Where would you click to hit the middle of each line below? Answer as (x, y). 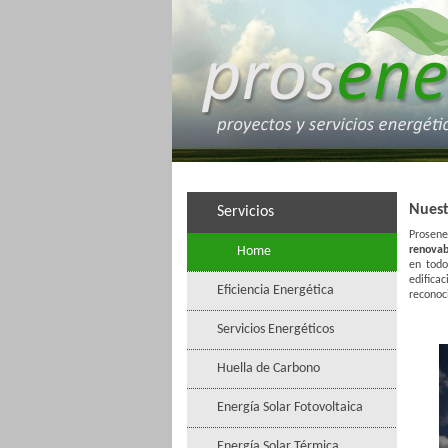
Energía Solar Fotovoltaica (290, 407)
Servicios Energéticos (275, 329)
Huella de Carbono (268, 368)
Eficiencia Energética (275, 290)
